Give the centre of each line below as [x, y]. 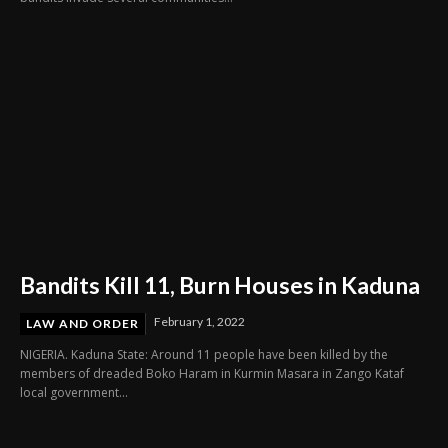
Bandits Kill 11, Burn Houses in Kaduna [220, 284]
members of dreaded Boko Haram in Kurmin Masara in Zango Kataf [212, 373]
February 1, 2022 [199, 321]
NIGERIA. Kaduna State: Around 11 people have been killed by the [204, 354]
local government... [74, 392]
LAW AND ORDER [82, 323]
